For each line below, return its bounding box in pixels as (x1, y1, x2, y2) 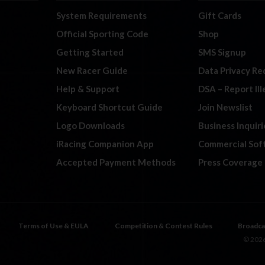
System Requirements (56, 9, 147, 21)
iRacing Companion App (56, 138, 154, 149)
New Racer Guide (56, 64, 128, 76)
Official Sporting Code (56, 28, 149, 39)
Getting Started (56, 46, 124, 57)
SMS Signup (198, 46, 246, 57)
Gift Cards (198, 9, 241, 21)
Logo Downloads (56, 119, 125, 131)
